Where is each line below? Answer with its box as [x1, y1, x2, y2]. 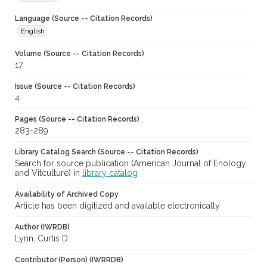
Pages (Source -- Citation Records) [15, 115, 139, 124]
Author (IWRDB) [15, 223, 70, 232]
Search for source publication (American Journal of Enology [15, 159, 246, 169]
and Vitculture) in [15, 168, 82, 178]
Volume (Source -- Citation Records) [15, 49, 144, 58]
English [21, 27, 45, 36]
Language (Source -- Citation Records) [15, 14, 153, 23]
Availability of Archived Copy [15, 190, 119, 199]
